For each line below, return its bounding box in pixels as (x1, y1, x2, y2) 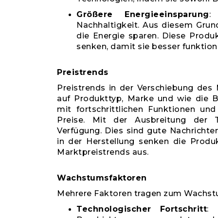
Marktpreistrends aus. (57, 147, 149, 157)
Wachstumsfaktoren (57, 173, 147, 182)
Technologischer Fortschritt (76, 204, 207, 214)
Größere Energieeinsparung (76, 10, 209, 19)
